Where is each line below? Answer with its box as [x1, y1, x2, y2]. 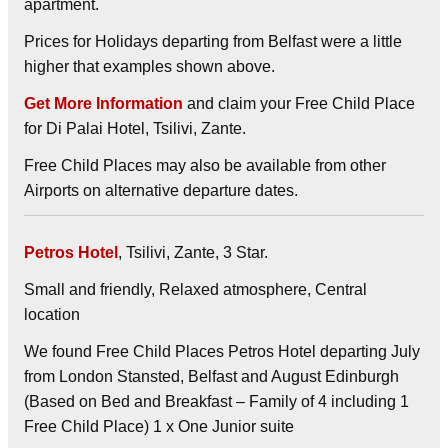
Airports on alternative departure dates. [24, 181, 298, 199]
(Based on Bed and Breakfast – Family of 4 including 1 [24, 392, 409, 410]
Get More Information [24, 94, 183, 112]
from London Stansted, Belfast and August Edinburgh [24, 367, 399, 385]
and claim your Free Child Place [183, 94, 415, 112]
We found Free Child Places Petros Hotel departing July [24, 342, 420, 360]
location [24, 305, 80, 323]
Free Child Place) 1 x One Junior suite [24, 417, 294, 435]
